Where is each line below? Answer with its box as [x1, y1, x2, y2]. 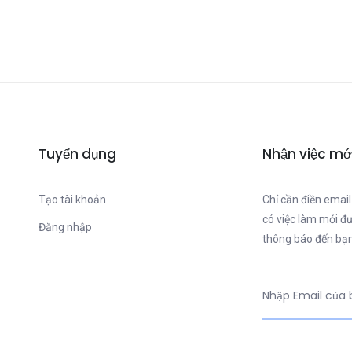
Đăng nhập [38, 221, 92, 233]
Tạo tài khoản [38, 193, 106, 206]
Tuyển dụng [38, 145, 116, 163]
